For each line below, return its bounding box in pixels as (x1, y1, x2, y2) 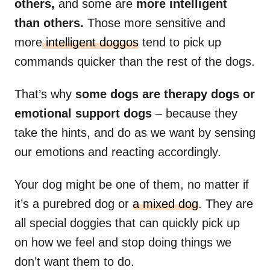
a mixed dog (133, 197, 198, 211)
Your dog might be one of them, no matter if (14, 178, 249, 192)
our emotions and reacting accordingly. (14, 145, 221, 159)
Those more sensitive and (87, 16, 225, 30)
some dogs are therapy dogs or (72, 87, 255, 101)
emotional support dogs (14, 107, 152, 121)
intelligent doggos (42, 36, 139, 49)
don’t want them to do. (14, 255, 134, 269)
